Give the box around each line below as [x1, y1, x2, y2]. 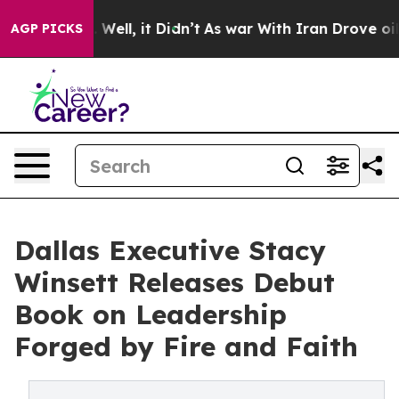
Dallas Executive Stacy [14, 233, 326, 267]
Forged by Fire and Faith [14, 330, 358, 363]
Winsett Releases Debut [14, 265, 335, 299]
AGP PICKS [11, 20, 83, 37]
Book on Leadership [14, 297, 287, 331]
